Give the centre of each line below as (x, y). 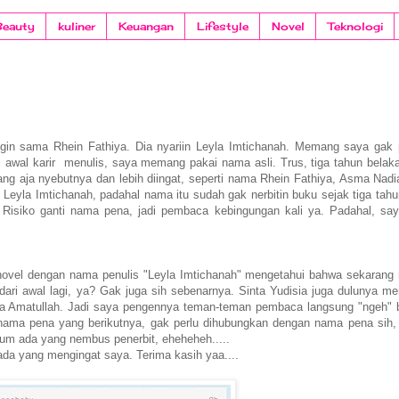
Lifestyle (223, 27)
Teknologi (355, 27)
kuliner (77, 27)
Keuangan (146, 27)
